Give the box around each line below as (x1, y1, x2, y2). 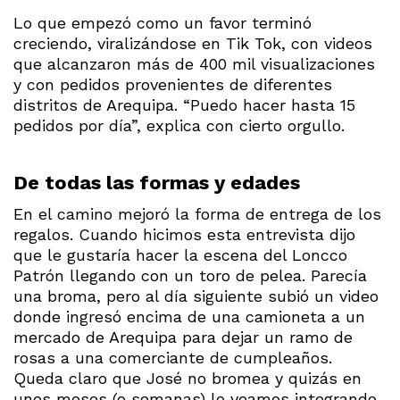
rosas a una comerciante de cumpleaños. (13, 348, 332, 368)
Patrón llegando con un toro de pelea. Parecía (13, 266, 367, 286)
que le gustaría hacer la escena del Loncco (13, 246, 347, 265)
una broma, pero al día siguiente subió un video (13, 287, 379, 306)
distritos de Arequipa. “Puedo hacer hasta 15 (13, 96, 355, 115)
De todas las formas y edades (13, 171, 300, 195)
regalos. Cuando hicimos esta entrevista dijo (13, 225, 355, 245)
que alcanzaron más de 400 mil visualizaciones (13, 54, 375, 74)
